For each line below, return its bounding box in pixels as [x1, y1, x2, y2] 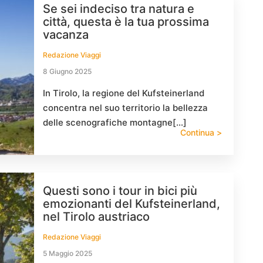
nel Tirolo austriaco [43, 210, 150, 224]
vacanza [43, 28, 89, 42]
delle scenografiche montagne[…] [43, 117, 187, 128]
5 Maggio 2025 [43, 249, 92, 258]
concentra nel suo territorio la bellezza [43, 102, 208, 113]
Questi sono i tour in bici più [43, 184, 197, 198]
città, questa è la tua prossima [43, 15, 209, 29]
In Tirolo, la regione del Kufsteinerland [43, 87, 204, 99]
